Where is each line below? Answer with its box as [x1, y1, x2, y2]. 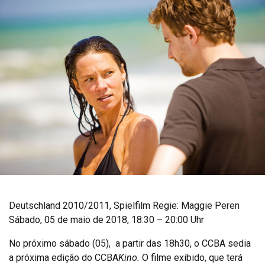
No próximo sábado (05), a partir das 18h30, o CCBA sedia [9, 238, 251, 250]
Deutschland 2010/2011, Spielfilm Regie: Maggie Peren [9, 200, 240, 212]
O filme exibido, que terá [142, 252, 243, 264]
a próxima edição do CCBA [9, 252, 118, 264]
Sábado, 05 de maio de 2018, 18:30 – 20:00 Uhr [9, 214, 204, 226]
